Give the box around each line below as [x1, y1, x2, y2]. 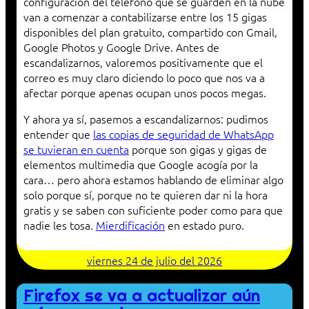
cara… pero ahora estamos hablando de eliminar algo [23, 172, 283, 188]
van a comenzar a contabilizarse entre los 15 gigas [23, 9, 267, 25]
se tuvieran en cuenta [23, 141, 129, 157]
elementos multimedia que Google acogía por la [23, 157, 258, 172]
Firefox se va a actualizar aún [23, 285, 260, 307]
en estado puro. [165, 217, 244, 233]
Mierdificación [96, 217, 165, 233]
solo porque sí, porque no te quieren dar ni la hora [23, 187, 268, 203]
